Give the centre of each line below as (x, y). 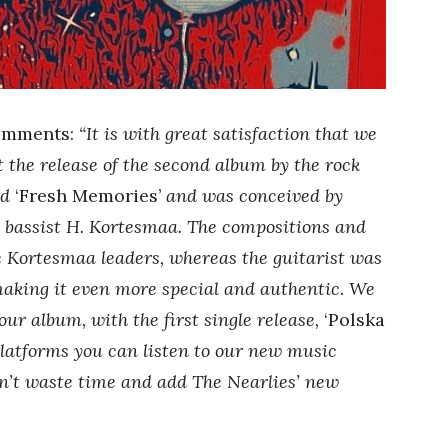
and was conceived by (252, 195)
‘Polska (354, 319)
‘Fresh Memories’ (88, 195)
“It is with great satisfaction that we (228, 133)
